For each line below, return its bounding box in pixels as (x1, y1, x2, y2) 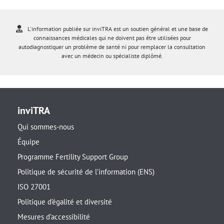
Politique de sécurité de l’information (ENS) (17, 167, 154, 177)
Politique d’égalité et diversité (17, 197, 112, 207)
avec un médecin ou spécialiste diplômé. (61, 52, 163, 60)
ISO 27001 (17, 182, 50, 192)
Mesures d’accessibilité (17, 212, 90, 222)
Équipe (17, 137, 39, 147)
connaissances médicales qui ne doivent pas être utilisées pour (33, 34, 191, 42)
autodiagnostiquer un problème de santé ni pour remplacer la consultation (18, 43, 205, 51)
